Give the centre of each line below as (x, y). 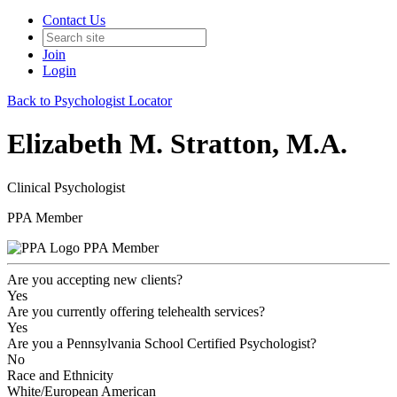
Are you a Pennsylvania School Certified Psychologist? (162, 343)
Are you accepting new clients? (95, 279)
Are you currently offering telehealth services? (136, 311)
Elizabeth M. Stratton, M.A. (177, 144)
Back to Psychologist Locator (90, 101)
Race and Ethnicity (60, 375)
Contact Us (74, 20)
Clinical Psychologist (66, 187)
